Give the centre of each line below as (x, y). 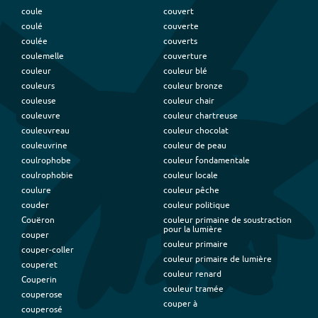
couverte (181, 26)
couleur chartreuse (201, 115)
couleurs (38, 86)
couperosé (42, 309)
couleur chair (189, 100)
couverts (180, 41)
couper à (180, 303)
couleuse (39, 100)
